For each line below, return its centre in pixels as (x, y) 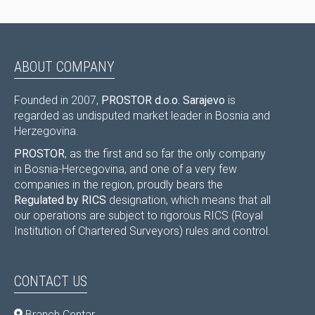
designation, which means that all (188, 200)
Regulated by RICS (60, 200)
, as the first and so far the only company (165, 154)
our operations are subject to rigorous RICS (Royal (139, 216)
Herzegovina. (46, 131)
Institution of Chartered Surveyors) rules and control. (142, 231)
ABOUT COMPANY (64, 67)
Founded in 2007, (58, 101)
